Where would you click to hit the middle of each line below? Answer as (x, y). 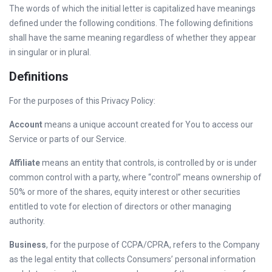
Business (28, 245)
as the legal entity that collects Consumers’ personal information (132, 259)
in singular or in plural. (50, 52)
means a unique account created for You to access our (148, 124)
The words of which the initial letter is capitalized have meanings (132, 8)
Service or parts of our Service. (68, 139)
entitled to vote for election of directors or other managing (120, 206)
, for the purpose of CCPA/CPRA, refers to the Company (153, 245)
